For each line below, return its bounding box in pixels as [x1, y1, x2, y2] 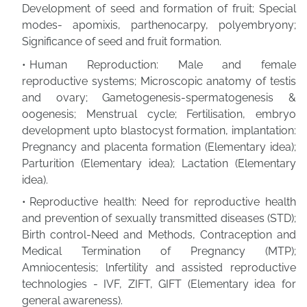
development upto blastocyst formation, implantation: [22, 124, 296, 137]
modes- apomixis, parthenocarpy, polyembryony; [22, 19, 296, 32]
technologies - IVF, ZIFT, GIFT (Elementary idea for [22, 278, 296, 291]
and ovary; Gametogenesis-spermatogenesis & [22, 91, 296, 104]
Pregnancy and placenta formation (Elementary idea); [22, 140, 296, 153]
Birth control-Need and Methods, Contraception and [22, 228, 296, 241]
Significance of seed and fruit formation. [22, 35, 221, 48]
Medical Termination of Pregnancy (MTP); [22, 245, 296, 258]
